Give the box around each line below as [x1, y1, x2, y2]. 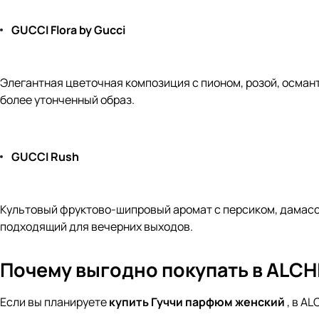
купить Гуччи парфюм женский [109, 294, 287, 310]
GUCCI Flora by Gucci [11, 22, 125, 38]
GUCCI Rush [11, 149, 79, 164]
